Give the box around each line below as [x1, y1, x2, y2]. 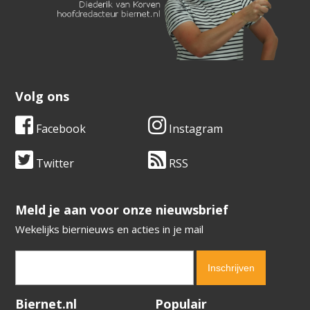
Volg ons [15, 87, 70, 104]
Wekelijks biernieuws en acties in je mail [15, 221, 204, 236]
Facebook [33, 120, 86, 136]
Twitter [33, 155, 75, 171]
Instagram [166, 120, 223, 136]
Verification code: [15, 291, 95, 305]
